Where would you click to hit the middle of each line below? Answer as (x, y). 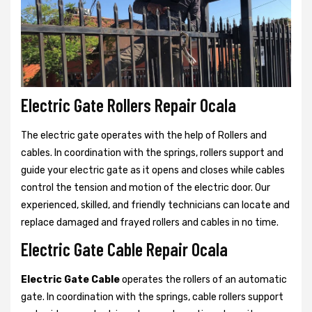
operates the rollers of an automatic (203, 279)
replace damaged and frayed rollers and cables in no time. (150, 222)
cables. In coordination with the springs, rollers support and (152, 153)
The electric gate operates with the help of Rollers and (144, 135)
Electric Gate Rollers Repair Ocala (128, 104)
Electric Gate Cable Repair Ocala (124, 249)
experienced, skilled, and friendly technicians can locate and (155, 205)
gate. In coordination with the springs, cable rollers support (152, 297)
